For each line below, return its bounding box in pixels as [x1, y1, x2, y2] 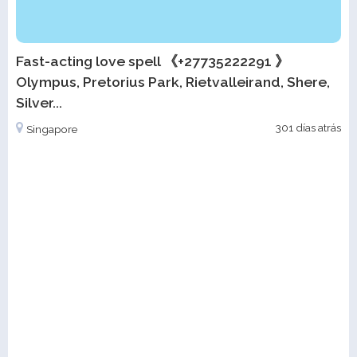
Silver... [16, 94, 62, 112]
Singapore [26, 123, 77, 136]
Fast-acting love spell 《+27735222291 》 [16, 53, 289, 70]
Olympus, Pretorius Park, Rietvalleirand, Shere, [16, 73, 330, 91]
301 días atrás [276, 121, 341, 135]
